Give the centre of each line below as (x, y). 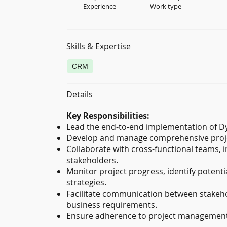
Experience (100, 6)
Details (80, 94)
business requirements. (112, 205)
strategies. (87, 183)
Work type (165, 6)
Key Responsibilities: (108, 116)
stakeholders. (92, 160)
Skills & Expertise (99, 46)
